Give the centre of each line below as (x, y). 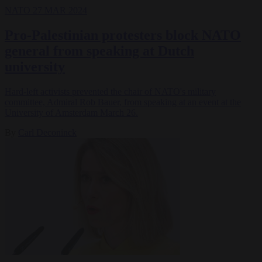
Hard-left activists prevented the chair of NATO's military (110, 92)
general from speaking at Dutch (99, 51)
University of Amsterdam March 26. (71, 113)
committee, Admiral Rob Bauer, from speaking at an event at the (123, 102)
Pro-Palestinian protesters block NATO (123, 35)
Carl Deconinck (47, 133)
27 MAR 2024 (60, 11)
